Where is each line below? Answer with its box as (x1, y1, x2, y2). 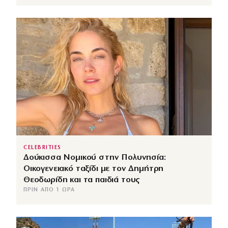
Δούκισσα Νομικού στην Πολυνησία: (23, 153, 166, 162)
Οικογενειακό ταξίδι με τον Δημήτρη (23, 164, 164, 173)
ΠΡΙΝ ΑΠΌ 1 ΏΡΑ (23, 187, 75, 193)
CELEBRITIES (23, 145, 62, 151)
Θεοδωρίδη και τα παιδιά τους (23, 175, 140, 184)
